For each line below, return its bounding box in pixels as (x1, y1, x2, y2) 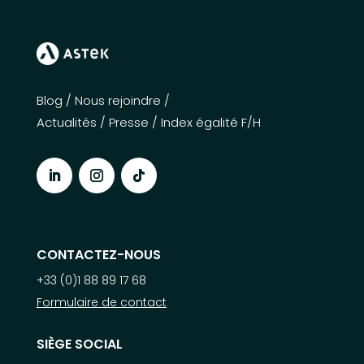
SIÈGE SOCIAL (36, 334, 123, 353)
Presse (108, 113, 149, 131)
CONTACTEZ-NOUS (36, 245, 161, 264)
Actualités (36, 113, 97, 131)
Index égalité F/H (160, 113, 261, 131)
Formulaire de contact (36, 293, 167, 310)
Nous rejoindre (74, 91, 161, 109)
